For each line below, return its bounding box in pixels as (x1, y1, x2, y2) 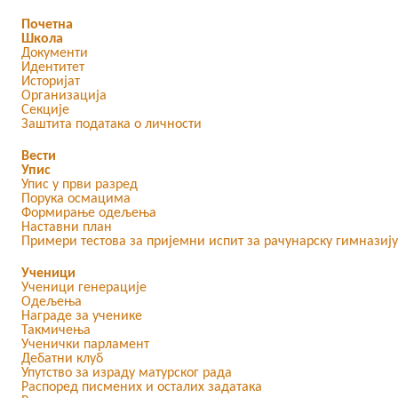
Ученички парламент (21, 338, 149, 352)
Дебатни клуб (21, 352, 103, 366)
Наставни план (21, 220, 112, 235)
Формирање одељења (21, 206, 156, 220)
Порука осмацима (21, 192, 131, 206)
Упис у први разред (21, 178, 138, 192)
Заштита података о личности (21, 117, 202, 131)
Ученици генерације (21, 281, 147, 295)
